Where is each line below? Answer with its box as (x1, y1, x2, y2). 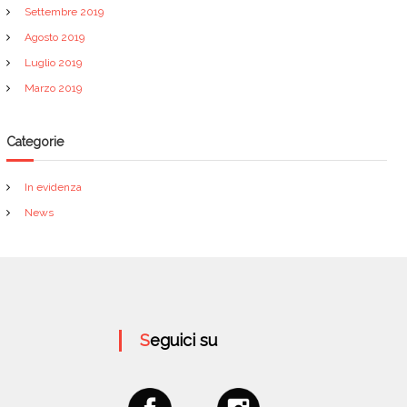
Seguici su (150, 331, 218, 350)
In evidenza (25, 181, 83, 194)
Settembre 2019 (25, 5, 104, 18)
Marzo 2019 (25, 82, 83, 94)
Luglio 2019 (25, 56, 83, 69)
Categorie (6, 134, 65, 149)
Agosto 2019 (25, 31, 85, 44)
